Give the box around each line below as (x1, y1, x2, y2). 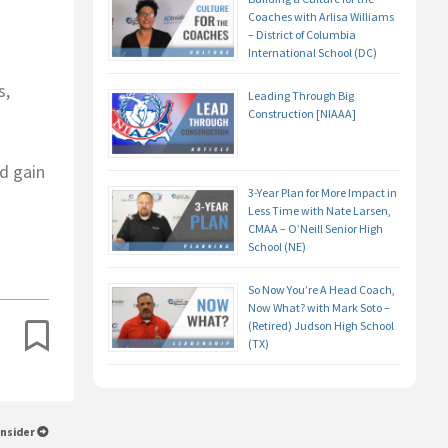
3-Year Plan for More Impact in (247, 185, 397, 201)
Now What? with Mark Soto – (247, 300, 390, 316)
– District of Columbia (247, 27, 356, 43)
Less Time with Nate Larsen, (247, 203, 391, 219)
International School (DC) (247, 45, 377, 61)
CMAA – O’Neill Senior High (247, 221, 383, 237)
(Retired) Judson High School (247, 318, 394, 334)
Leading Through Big (247, 88, 354, 104)
